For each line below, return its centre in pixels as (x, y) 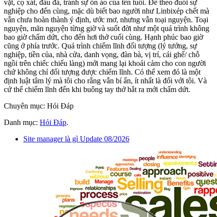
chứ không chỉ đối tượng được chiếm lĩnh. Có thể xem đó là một (102, 72)
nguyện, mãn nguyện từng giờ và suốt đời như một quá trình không (107, 28)
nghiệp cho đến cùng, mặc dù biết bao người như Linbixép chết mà (107, 11)
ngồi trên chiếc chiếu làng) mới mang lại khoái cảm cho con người (105, 63)
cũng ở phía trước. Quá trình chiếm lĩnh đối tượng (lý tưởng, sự (101, 46)
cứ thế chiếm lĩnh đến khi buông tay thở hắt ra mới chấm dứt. (97, 89)
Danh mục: (22, 122)
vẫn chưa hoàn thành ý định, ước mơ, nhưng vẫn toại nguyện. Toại (106, 19)
